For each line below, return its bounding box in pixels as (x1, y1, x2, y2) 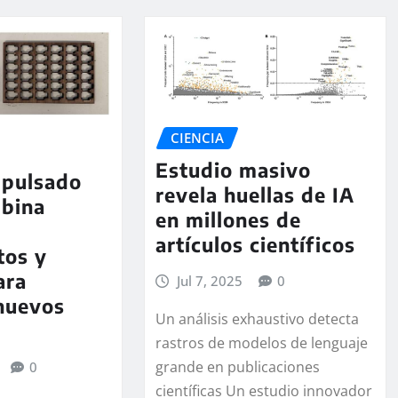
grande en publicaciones (155, 357, 320, 378)
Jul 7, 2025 (177, 272, 243, 291)
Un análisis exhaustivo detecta (155, 309, 359, 330)
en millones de (155, 207, 301, 233)
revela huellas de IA (155, 182, 354, 208)
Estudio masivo (155, 157, 311, 183)
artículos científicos (155, 232, 355, 258)
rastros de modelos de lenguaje (155, 333, 368, 354)
